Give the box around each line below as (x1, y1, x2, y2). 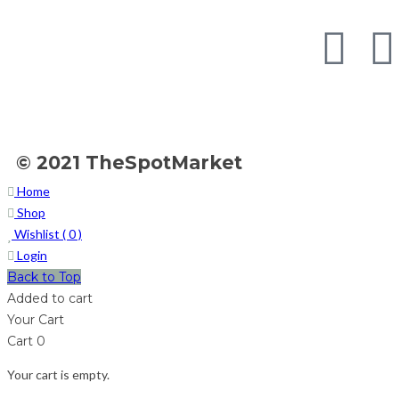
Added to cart (7, 289, 93, 306)
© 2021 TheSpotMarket (16, 151, 242, 174)
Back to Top (7, 268, 81, 285)
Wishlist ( (12, 225, 69, 241)
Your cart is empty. (7, 366, 110, 382)
